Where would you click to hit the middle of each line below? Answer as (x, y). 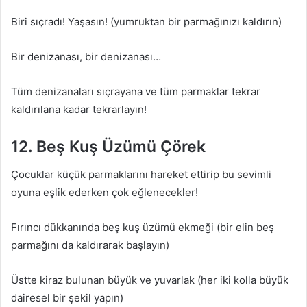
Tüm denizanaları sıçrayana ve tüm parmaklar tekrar (136, 91)
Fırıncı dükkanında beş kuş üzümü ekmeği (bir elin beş (143, 227)
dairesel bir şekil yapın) (67, 297)
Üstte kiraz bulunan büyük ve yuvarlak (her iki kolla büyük (150, 280)
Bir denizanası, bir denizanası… (86, 57)
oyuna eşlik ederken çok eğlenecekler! (105, 192)
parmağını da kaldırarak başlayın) (90, 245)
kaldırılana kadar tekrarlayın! (79, 109)
